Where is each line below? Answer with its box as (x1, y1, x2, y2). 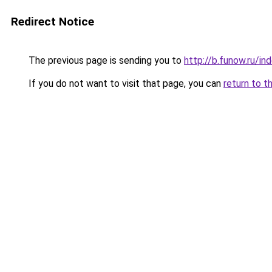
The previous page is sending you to (26, 55, 184, 66)
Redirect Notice (11, 15, 94, 29)
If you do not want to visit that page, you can (26, 78, 223, 89)
